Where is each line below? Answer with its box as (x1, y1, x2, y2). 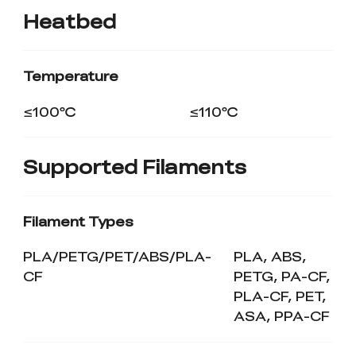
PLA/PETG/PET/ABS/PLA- (22, 246, 211, 266)
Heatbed (22, 7, 116, 35)
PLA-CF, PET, (234, 286, 327, 306)
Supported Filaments (22, 152, 246, 180)
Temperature (22, 66, 118, 86)
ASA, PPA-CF (234, 306, 331, 326)
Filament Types (22, 211, 133, 231)
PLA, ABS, (234, 246, 308, 266)
